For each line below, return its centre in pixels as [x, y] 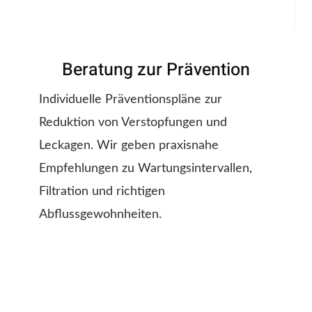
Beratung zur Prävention [156, 70]
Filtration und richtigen [102, 192]
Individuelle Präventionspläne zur [131, 100]
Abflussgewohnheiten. [100, 215]
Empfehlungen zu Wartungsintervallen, [146, 169]
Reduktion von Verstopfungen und [133, 123]
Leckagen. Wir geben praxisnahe [129, 146]
